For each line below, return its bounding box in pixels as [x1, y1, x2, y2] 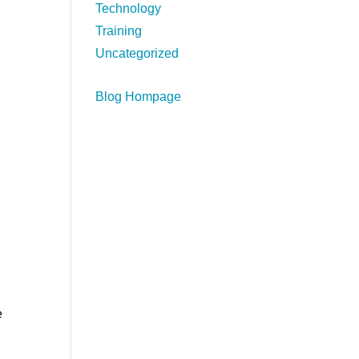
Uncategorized [95, 46, 179, 60]
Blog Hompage [95, 90, 182, 103]
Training [95, 24, 143, 38]
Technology [95, 2, 162, 15]
